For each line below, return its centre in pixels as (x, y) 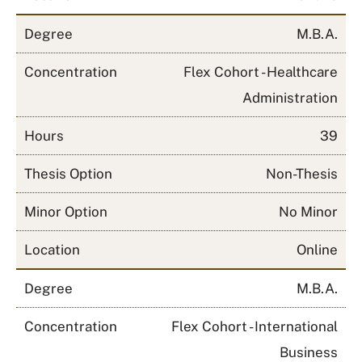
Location (52, 250)
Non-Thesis (302, 174)
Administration (290, 98)
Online (317, 250)
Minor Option (66, 212)
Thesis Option (68, 174)
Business (309, 352)
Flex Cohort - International (255, 326)
